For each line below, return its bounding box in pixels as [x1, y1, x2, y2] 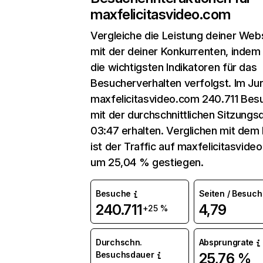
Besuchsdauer [96, 249, 154, 259]
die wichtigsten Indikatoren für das [90, 61, 257, 73]
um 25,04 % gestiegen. [90, 156, 204, 168]
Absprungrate [198, 237, 254, 247]
